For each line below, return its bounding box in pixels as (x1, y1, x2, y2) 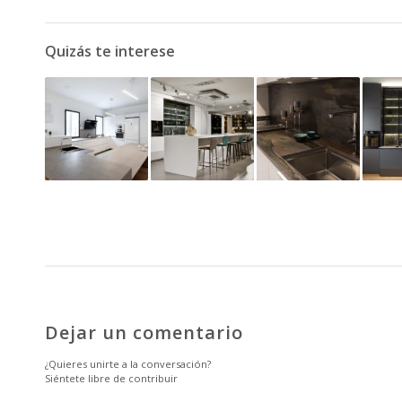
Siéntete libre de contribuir (45, 371, 178, 386)
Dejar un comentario (45, 320, 243, 345)
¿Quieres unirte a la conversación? (45, 357, 211, 371)
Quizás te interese (45, 41, 175, 62)
